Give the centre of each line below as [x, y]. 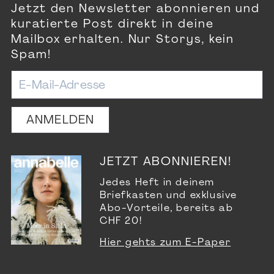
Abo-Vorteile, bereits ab [167, 209]
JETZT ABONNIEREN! [166, 163]
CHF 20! [121, 222]
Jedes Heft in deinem [157, 183]
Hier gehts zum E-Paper [165, 243]
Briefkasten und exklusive [169, 196]
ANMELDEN [61, 121]
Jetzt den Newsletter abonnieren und [136, 10]
